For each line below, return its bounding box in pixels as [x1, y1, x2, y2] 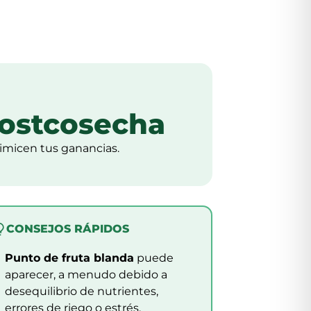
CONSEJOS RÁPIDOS [6, 222, 130, 235]
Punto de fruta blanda [5, 251, 135, 264]
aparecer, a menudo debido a [5, 268, 168, 281]
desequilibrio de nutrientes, [5, 285, 159, 298]
